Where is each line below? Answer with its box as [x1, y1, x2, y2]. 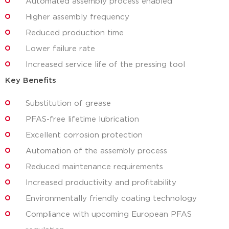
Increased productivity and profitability [26, 179, 176, 187]
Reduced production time [26, 29, 124, 37]
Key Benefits [5, 76, 56, 84]
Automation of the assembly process [26, 147, 167, 155]
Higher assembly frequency [26, 13, 129, 21]
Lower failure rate [26, 44, 95, 53]
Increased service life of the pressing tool [26, 60, 185, 68]
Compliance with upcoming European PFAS [26, 211, 192, 219]
